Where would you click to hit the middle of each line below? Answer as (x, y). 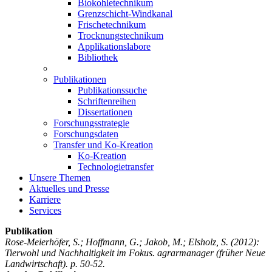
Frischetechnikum (112, 24)
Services (45, 210)
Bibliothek (98, 57)
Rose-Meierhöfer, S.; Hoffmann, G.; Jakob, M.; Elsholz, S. (117, 242)
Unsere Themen (60, 177)
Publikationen (80, 79)
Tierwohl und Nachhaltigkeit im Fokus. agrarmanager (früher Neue (135, 253)
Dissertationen (105, 112)
